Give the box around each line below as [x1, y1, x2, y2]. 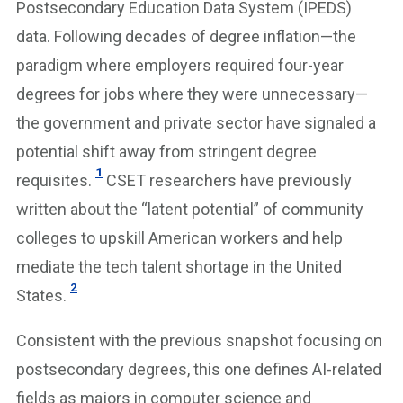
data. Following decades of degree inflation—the [16, 26, 356, 46]
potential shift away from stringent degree [16, 141, 317, 161]
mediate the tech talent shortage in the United [16, 256, 342, 276]
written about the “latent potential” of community [16, 199, 363, 219]
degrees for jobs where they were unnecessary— [16, 84, 368, 103]
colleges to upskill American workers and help [16, 228, 343, 247]
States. [16, 285, 67, 305]
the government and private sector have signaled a [16, 112, 376, 132]
